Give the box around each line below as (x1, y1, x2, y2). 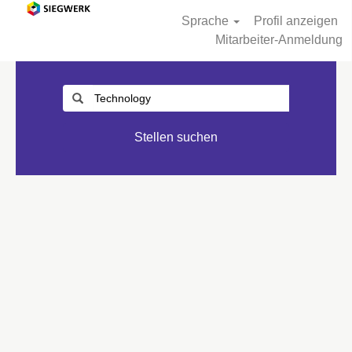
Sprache (181, 14, 233, 27)
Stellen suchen (134, 130, 218, 144)
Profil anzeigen (253, 14, 338, 27)
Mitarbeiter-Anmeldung (215, 33, 343, 46)
